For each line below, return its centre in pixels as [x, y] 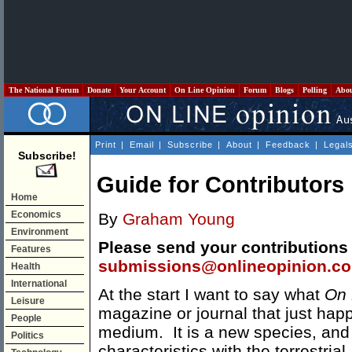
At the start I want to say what [211, 295]
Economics [36, 214]
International [39, 284]
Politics [27, 335]
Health [26, 266]
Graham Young [179, 219]
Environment [40, 232]
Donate [99, 90]
